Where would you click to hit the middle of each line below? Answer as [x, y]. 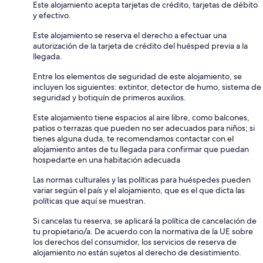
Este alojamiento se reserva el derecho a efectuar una [130, 35]
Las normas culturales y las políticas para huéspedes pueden [142, 179]
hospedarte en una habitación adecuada [107, 159]
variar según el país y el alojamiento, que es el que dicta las [139, 190]
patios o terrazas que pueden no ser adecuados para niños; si [144, 128]
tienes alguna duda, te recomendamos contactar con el [133, 138]
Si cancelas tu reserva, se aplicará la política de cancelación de [145, 220]
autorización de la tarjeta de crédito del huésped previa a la [140, 45]
